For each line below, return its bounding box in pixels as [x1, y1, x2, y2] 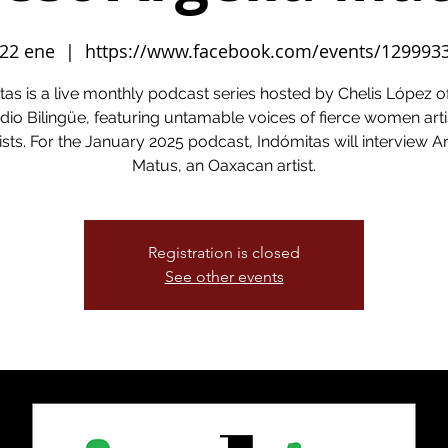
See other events [164, 267, 284, 286]
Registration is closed [148, 243, 300, 262]
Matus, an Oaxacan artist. [132, 156, 316, 175]
